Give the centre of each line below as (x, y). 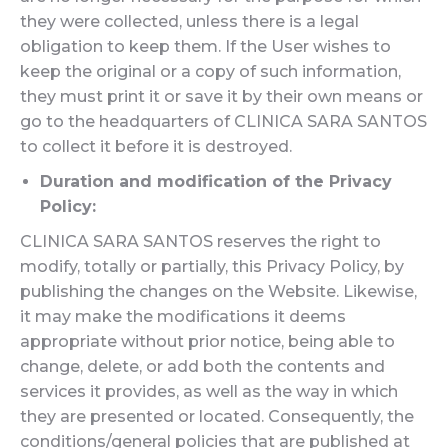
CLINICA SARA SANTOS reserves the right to (200, 241)
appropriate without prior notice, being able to (207, 341)
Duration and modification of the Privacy (216, 181)
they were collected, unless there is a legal (189, 21)
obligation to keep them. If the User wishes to (205, 46)
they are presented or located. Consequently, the (217, 416)
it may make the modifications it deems (183, 316)
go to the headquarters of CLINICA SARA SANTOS (223, 121)
